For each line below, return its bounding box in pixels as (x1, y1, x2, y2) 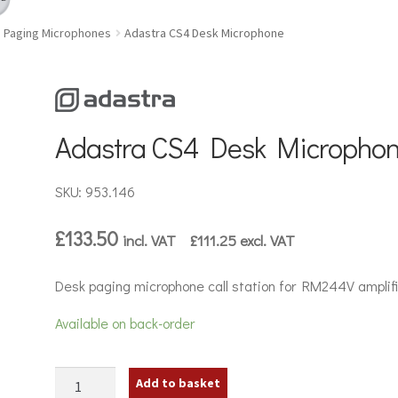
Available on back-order (55, 314, 195, 333)
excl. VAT (236, 229, 296, 250)
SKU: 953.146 (55, 181, 136, 201)
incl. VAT (123, 229, 191, 250)
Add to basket (135, 374, 220, 391)
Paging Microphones (3, 24, 111, 41)
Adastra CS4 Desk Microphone (124, 24, 285, 41)
